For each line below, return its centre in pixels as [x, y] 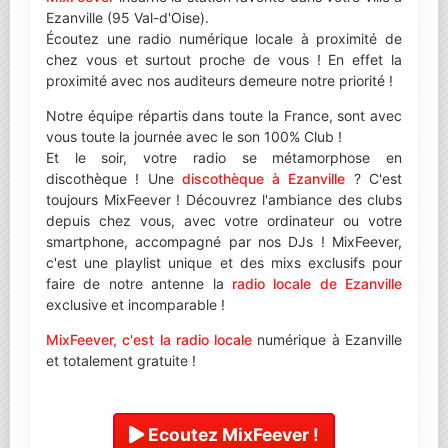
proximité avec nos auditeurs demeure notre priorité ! [219, 80]
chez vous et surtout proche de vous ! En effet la [224, 59]
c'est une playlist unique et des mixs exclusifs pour [224, 262]
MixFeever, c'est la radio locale [149, 339]
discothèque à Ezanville [263, 178]
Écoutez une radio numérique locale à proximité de [224, 38]
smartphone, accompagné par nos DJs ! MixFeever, [224, 241]
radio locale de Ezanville [316, 283]
